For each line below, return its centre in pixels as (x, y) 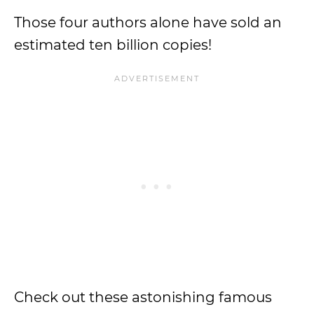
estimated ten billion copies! (113, 45)
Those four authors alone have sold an (148, 22)
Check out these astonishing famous (143, 297)
